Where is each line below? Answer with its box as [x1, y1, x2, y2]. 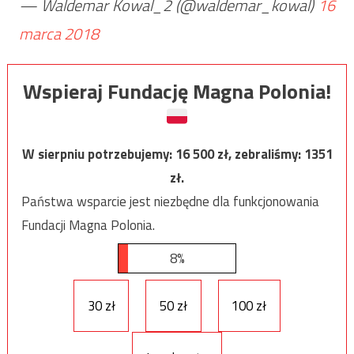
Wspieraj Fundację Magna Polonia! [23, 75, 331, 107]
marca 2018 [18, 21, 99, 46]
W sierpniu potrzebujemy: [21, 143, 175, 164]
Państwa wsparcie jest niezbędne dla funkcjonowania [21, 190, 319, 212]
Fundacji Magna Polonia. [21, 214, 155, 235]
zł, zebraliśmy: [217, 143, 304, 164]
